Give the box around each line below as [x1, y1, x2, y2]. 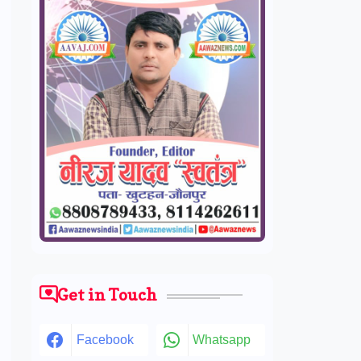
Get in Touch [56, 284, 157, 305]
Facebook [76, 332, 134, 346]
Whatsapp [193, 332, 251, 346]
